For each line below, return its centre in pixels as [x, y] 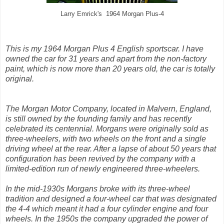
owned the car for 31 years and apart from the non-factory [106, 58]
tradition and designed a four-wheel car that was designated [111, 198]
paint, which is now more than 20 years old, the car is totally [110, 68]
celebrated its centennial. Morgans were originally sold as [107, 128]
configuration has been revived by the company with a [100, 158]
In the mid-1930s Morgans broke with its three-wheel [98, 188]
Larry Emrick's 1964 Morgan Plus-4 [112, 14]
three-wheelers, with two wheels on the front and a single [106, 138]
